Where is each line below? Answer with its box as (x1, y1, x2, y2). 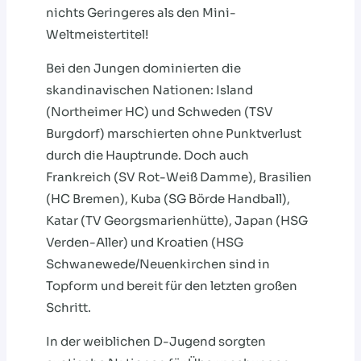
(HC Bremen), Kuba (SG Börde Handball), (46, 191, 290, 207)
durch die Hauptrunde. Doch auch (46, 147, 249, 164)
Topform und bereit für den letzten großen (46, 278, 297, 294)
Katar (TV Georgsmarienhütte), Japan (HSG (46, 213, 308, 229)
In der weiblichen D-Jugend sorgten (46, 334, 266, 350)
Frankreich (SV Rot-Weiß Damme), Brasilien (46, 169, 312, 185)
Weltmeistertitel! (46, 27, 148, 43)
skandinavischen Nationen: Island (46, 82, 253, 98)
